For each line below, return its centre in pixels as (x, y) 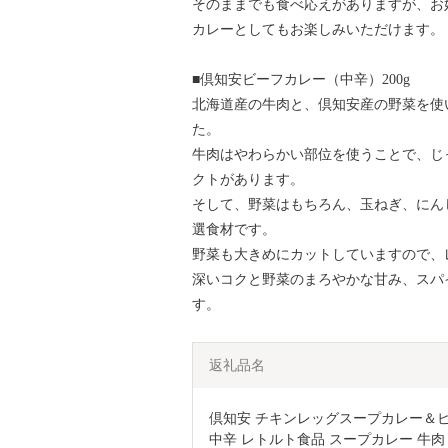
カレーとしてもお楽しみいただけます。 (318, 29)
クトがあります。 (248, 179)
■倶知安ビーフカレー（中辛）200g (301, 79)
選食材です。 (234, 229)
